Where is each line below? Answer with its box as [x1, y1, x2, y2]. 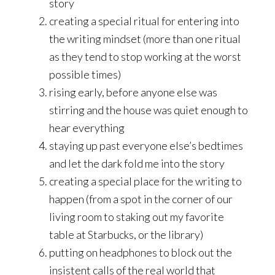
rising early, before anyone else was [49, 85, 217, 99]
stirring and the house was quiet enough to [49, 103, 248, 117]
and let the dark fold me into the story [49, 157, 225, 171]
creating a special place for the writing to [49, 174, 242, 188]
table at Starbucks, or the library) [49, 228, 203, 242]
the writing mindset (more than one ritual [49, 32, 241, 46]
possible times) [49, 68, 121, 82]
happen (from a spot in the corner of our [49, 192, 233, 206]
